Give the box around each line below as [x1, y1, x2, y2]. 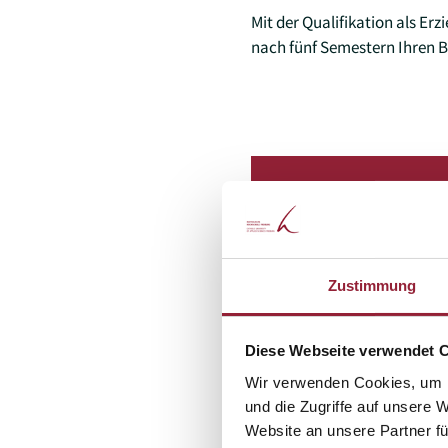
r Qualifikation [292, 11, 396, 34]
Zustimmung [327, 276, 417, 294]
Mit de [250, 11, 293, 34]
